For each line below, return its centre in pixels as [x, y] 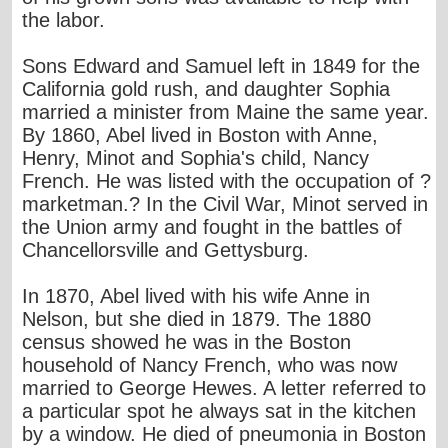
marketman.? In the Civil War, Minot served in [225, 203]
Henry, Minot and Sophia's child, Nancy [196, 157]
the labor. [64, 19]
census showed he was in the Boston [187, 341]
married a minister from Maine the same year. [226, 111]
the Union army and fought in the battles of [212, 226]
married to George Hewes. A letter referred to [224, 387]
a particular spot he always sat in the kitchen [219, 410]
